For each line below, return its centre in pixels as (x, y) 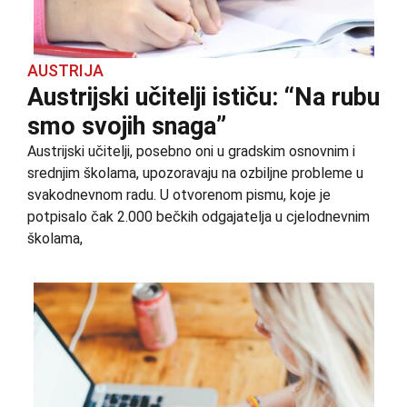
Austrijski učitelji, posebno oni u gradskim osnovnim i (191, 152)
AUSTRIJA (65, 71)
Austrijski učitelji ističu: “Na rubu (203, 98)
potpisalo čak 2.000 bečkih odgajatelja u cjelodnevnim (199, 217)
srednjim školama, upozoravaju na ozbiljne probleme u (195, 174)
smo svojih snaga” (127, 127)
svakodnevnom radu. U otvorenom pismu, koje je (179, 195)
